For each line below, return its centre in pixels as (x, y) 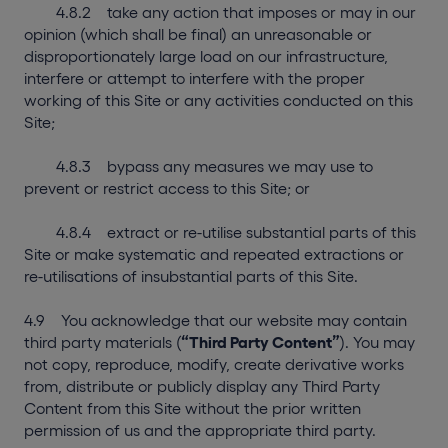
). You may (377, 342)
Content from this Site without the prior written (192, 408)
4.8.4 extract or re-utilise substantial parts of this (220, 232)
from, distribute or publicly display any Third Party (202, 386)
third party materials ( (102, 342)
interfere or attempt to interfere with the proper (194, 78)
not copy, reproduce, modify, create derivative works (214, 364)
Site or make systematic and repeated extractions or (214, 254)
